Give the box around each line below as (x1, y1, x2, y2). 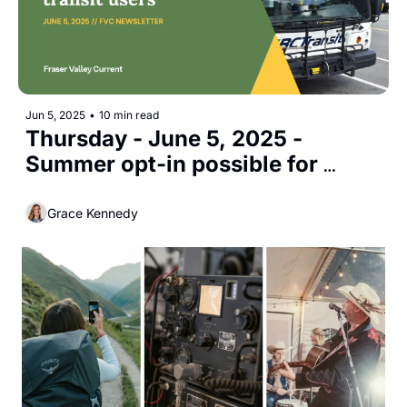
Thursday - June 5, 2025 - (25, 125, 303, 153)
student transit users (25, 176, 247, 203)
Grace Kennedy (47, 204, 138, 221)
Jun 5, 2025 (25, 108, 85, 123)
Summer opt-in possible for (25, 151, 318, 178)
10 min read (99, 108, 159, 123)
